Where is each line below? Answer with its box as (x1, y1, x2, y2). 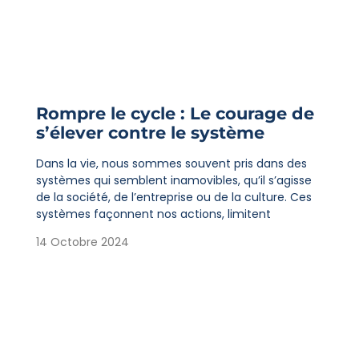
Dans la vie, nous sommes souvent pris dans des (35, 155, 307, 171)
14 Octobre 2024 (35, 234, 129, 251)
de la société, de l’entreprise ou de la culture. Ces (35, 188, 312, 205)
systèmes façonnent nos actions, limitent (35, 205, 271, 222)
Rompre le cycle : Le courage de (35, 103, 314, 123)
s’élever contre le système (35, 122, 264, 143)
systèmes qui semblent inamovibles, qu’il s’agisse (35, 171, 312, 188)
